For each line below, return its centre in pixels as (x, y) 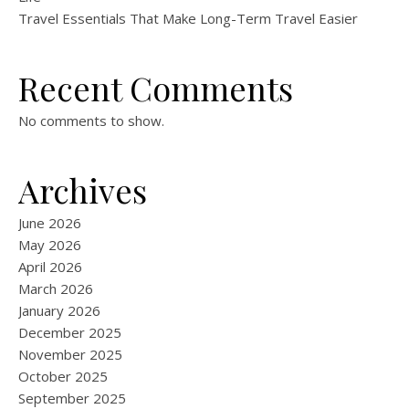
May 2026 (50, 245)
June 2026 (50, 223)
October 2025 (63, 377)
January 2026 (59, 311)
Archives (83, 190)
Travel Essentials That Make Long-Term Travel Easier (188, 19)
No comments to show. (91, 121)
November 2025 (70, 355)
